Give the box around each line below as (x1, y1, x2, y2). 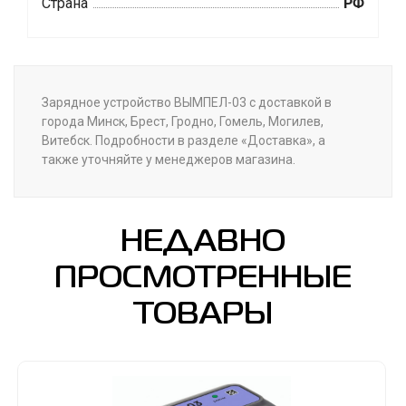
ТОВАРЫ (133, 301, 273, 329)
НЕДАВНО (121, 228, 285, 256)
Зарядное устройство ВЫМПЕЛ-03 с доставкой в (42, 94, 332, 110)
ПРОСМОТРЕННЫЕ (54, 265, 352, 293)
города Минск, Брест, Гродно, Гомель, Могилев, (42, 113, 324, 129)
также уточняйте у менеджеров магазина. (42, 151, 295, 167)
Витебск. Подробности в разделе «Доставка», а (42, 132, 325, 148)
